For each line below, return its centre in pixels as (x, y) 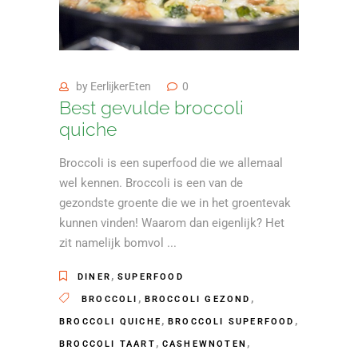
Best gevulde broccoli (151, 107)
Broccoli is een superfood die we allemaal (171, 163)
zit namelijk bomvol (113, 243)
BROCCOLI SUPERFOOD (231, 321)
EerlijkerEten (121, 86)
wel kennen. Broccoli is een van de (151, 183)
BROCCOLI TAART (107, 344)
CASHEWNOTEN (205, 344)
